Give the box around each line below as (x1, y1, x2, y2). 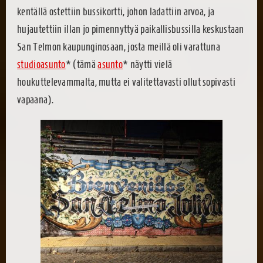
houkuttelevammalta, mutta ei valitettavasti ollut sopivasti (17, 76, 235, 89)
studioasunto (17, 58, 66, 71)
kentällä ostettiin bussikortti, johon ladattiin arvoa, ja (17, 5, 215, 18)
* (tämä (65, 58, 98, 71)
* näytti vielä (123, 58, 173, 71)
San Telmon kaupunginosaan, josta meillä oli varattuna (17, 41, 221, 53)
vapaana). (17, 93, 53, 106)
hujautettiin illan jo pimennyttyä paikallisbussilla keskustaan (17, 23, 244, 36)
